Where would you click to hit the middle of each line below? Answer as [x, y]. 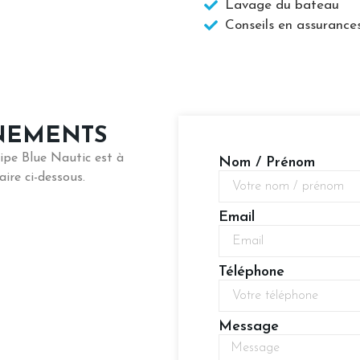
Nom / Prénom [266, 162]
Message [248, 326]
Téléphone [251, 272]
